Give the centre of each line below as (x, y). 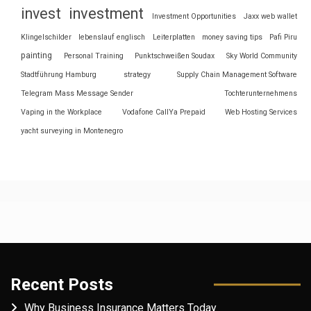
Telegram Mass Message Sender (77, 93)
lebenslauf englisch (112, 37)
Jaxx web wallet (271, 16)
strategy (137, 74)
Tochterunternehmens (261, 93)
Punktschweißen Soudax (175, 56)
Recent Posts (62, 284)
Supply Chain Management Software (237, 74)
